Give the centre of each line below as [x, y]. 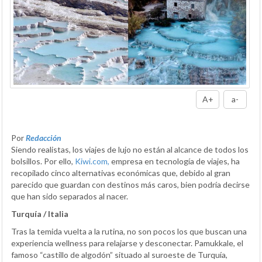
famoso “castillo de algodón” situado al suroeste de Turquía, [119, 254]
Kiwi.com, [92, 161]
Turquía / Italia [40, 213]
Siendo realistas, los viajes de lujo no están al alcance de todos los [130, 149]
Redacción [44, 137]
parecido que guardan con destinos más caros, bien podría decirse [130, 184]
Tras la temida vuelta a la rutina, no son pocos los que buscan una [129, 231]
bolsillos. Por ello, [43, 161]
